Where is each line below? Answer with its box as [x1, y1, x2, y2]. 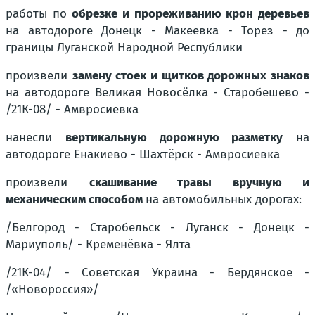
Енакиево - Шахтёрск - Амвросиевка [74, 146, 280, 162]
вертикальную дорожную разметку [65, 129, 283, 145]
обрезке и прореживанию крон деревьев [72, 6, 310, 21]
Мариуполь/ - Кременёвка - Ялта [6, 236, 191, 252]
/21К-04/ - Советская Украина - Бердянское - [6, 264, 309, 280]
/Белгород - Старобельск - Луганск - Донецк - [6, 219, 309, 235]
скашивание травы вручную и [89, 174, 309, 190]
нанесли [6, 129, 65, 145]
